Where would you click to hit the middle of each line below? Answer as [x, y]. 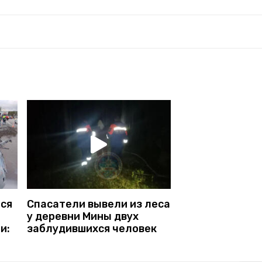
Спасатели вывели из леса [99, 204]
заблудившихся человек [92, 228]
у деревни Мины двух [83, 216]
